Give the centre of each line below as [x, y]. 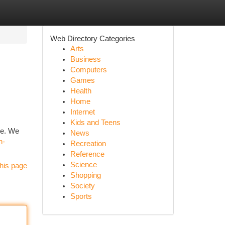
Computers [88, 70]
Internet [82, 112]
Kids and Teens [95, 123]
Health [81, 91]
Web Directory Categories [92, 38]
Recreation [88, 144]
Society [82, 186]
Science [83, 165]
